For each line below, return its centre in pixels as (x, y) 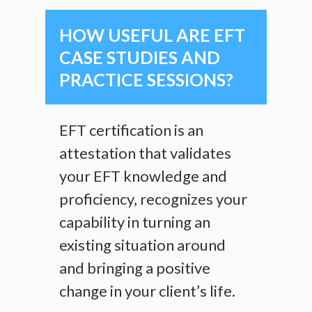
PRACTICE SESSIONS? (146, 80)
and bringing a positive (135, 268)
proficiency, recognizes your (153, 199)
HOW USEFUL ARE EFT (152, 35)
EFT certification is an (131, 130)
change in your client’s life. (149, 291)
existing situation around (142, 245)
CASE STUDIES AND (140, 57)
